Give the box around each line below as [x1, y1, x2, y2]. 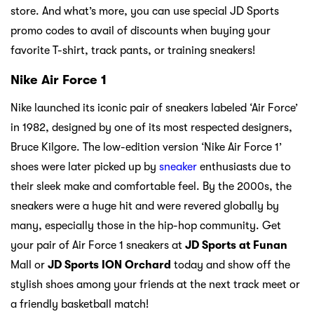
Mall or [11, 259, 45, 272]
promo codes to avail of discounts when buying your [11, 25, 271, 38]
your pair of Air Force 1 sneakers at [11, 239, 185, 252]
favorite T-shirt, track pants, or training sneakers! [11, 44, 255, 57]
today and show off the [174, 259, 290, 272]
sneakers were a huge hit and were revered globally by [11, 200, 279, 213]
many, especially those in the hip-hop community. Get [11, 219, 281, 233]
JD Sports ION [45, 259, 122, 272]
